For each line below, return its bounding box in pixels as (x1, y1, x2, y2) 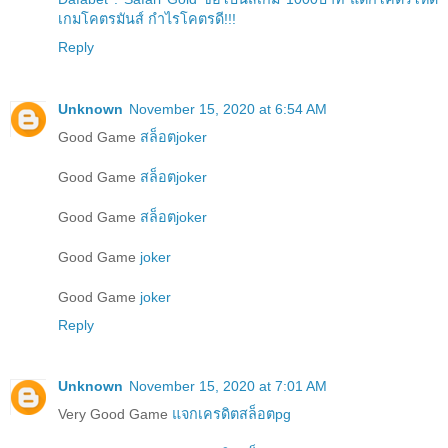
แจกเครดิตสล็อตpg (172, 406, 291, 423)
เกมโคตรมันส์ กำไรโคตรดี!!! (58, 10, 236, 27)
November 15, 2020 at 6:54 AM (129, 100, 327, 117)
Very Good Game (58, 406, 172, 423)
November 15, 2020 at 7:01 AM (129, 378, 327, 395)
